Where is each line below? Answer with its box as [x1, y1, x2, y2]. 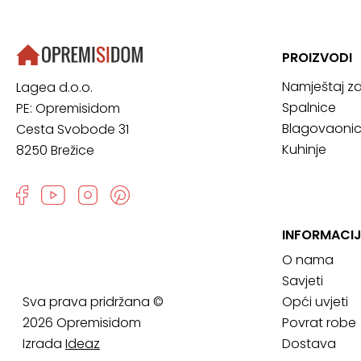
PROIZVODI [282, 48, 352, 67]
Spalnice [282, 98, 336, 117]
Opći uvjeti [282, 292, 348, 311]
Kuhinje [282, 140, 326, 159]
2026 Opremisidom [23, 313, 141, 332]
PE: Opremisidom [16, 98, 120, 118]
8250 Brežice [16, 140, 94, 160]
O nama [282, 250, 334, 269]
